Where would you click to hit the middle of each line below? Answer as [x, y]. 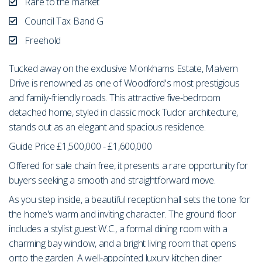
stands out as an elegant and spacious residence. [107, 127]
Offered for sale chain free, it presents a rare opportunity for [129, 166]
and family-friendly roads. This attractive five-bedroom [115, 98]
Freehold [42, 41]
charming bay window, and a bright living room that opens [123, 244]
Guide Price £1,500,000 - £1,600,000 [80, 146]
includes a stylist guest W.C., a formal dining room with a [118, 229]
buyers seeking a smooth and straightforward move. [112, 180]
